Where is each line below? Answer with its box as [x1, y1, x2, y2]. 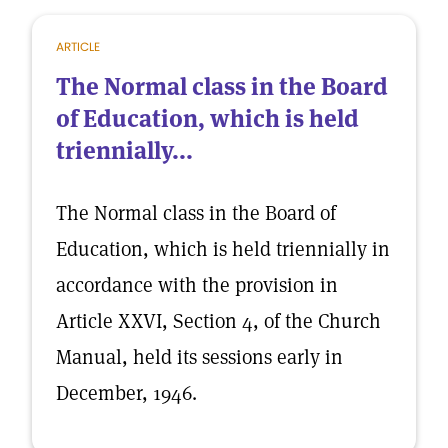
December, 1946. [56, 380, 197, 406]
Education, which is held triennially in [56, 236, 390, 262]
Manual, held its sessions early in [56, 344, 343, 370]
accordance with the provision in [56, 272, 338, 298]
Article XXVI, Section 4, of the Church [56, 308, 381, 334]
